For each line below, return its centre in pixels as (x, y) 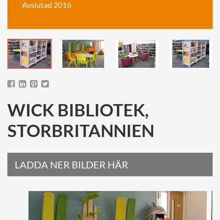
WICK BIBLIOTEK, (78, 110)
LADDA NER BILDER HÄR (71, 165)
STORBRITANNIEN (81, 130)
